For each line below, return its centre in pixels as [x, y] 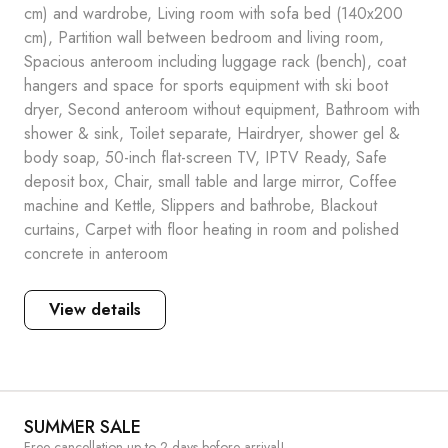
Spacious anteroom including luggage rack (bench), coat [215, 61]
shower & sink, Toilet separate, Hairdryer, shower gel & [212, 133]
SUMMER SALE [82, 427]
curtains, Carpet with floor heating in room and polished [211, 229]
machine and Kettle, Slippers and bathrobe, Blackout [200, 205]
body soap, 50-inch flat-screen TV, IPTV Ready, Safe [205, 157]
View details [95, 309]
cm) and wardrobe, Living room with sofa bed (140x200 [213, 13]
